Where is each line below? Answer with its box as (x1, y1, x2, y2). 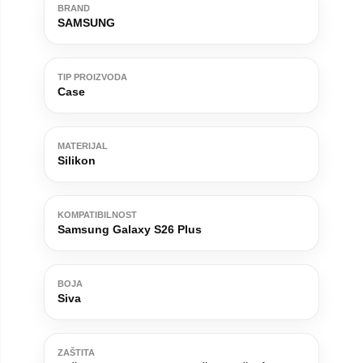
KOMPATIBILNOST (58, 210, 137, 220)
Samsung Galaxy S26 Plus (58, 223, 202, 237)
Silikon (58, 154, 96, 168)
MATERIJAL (58, 141, 108, 152)
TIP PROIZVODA (58, 72, 127, 83)
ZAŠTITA (58, 348, 95, 358)
